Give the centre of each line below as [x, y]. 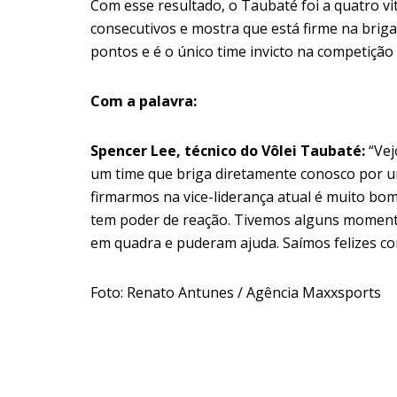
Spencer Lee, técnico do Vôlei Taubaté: [230, 151]
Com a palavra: [144, 101]
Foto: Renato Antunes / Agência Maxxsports [236, 292]
